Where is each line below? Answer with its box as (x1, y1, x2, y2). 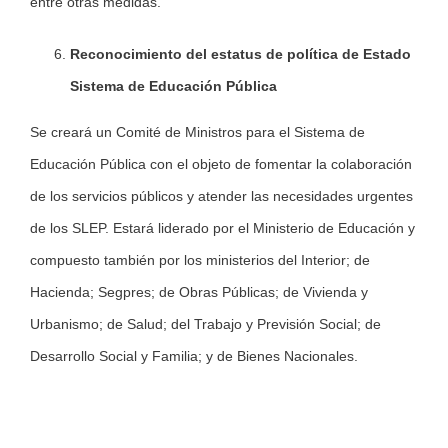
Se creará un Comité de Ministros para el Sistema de (30, 124, 365, 141)
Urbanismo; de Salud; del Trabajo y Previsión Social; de (30, 316, 381, 333)
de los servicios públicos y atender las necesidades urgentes (30, 188, 413, 205)
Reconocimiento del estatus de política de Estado (70, 46, 411, 63)
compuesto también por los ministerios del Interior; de (30, 252, 370, 269)
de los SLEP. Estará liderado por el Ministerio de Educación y (30, 220, 415, 237)
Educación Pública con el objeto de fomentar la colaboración (30, 156, 412, 173)
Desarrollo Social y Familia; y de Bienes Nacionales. (30, 348, 358, 365)
